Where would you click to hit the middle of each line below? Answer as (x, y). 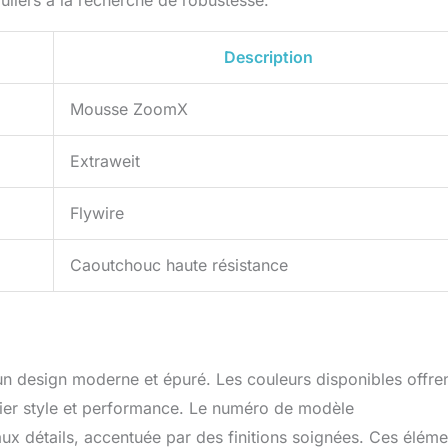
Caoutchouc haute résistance (179, 265)
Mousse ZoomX (129, 109)
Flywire (97, 213)
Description (268, 57)
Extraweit (105, 161)
